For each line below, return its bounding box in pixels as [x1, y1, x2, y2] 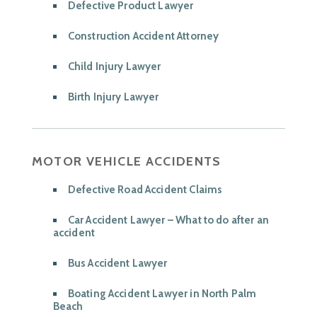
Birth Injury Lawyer [67, 91, 159, 104]
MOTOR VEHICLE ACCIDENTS [31, 154, 221, 170]
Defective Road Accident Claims [67, 183, 223, 197]
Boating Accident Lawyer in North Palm [67, 287, 257, 301]
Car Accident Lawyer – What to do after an [67, 214, 269, 227]
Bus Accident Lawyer [67, 257, 168, 270]
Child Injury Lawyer [67, 60, 161, 74]
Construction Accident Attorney [67, 30, 219, 43]
